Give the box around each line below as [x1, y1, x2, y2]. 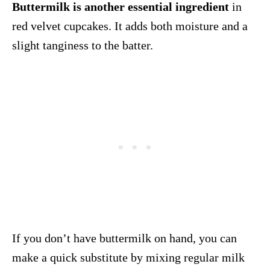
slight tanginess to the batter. [12, 38, 153, 52]
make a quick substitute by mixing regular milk [12, 250, 245, 264]
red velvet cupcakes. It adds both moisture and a [12, 19, 248, 33]
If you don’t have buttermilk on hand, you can [12, 231, 237, 245]
